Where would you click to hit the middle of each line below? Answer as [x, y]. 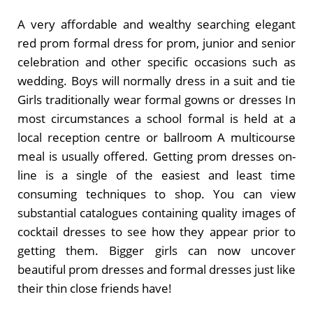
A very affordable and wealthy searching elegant [156, 24]
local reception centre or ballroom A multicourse [156, 138]
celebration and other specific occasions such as [156, 62]
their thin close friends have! [95, 289]
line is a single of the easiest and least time [156, 175]
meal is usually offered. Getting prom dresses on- [156, 156]
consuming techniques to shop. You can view [156, 194]
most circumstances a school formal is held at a [156, 119]
